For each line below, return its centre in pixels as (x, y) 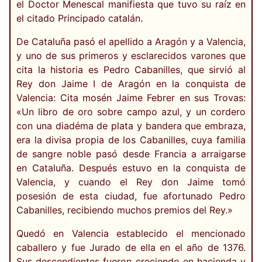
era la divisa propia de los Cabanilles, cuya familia (131, 140)
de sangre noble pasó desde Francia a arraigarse (131, 154)
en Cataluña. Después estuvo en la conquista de (131, 168)
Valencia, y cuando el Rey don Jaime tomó (131, 182)
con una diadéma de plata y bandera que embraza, (131, 126)
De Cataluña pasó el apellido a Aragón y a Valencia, (131, 42)
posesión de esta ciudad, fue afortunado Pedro (131, 196)
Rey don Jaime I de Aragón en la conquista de (131, 84)
